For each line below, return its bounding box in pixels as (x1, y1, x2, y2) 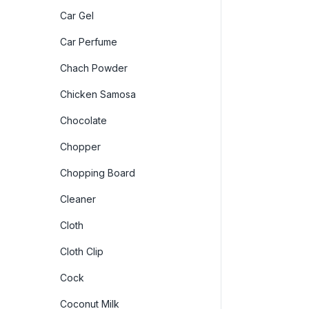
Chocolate (60, 114, 107, 126)
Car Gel (60, 9, 94, 21)
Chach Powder (60, 61, 128, 74)
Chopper (60, 140, 101, 152)
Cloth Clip (60, 245, 103, 257)
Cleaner (60, 192, 96, 205)
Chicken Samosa (60, 88, 136, 100)
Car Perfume (60, 35, 117, 48)
